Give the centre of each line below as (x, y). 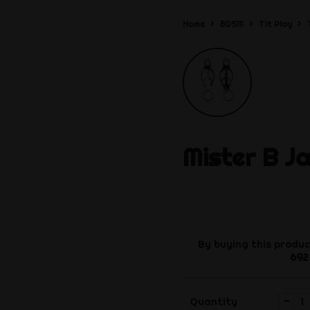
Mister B (231, 158)
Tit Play (276, 24)
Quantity (214, 301)
